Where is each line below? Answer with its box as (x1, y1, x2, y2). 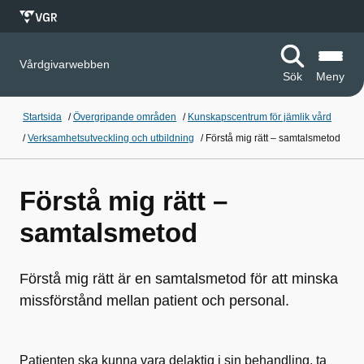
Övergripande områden (73, 111, 176, 123)
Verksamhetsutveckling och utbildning (28, 132, 194, 144)
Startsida (23, 111, 62, 123)
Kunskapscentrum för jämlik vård (188, 111, 331, 123)
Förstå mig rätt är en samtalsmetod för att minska (19, 271, 338, 287)
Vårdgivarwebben (19, 58, 110, 71)
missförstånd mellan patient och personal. (19, 292, 289, 309)
